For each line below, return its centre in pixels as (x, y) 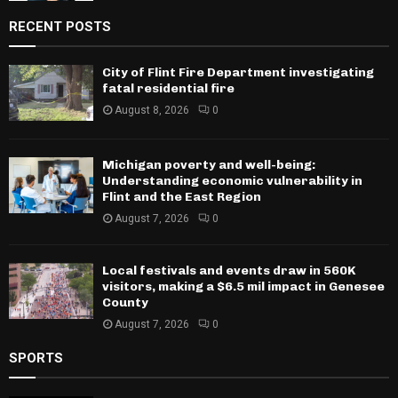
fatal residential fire (168, 88)
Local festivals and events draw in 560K (229, 271)
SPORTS (36, 358)
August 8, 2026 (152, 110)
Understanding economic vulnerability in (232, 181)
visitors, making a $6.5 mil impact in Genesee (243, 287)
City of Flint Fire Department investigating (238, 72)
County (125, 302)
